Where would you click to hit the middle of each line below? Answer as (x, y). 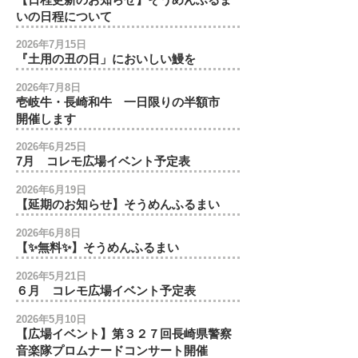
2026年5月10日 (51, 319)
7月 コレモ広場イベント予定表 (103, 161)
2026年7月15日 (51, 44)
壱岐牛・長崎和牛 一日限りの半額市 (124, 102)
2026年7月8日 (48, 88)
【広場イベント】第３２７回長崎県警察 (124, 334)
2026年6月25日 (51, 147)
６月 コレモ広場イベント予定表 (106, 290)
